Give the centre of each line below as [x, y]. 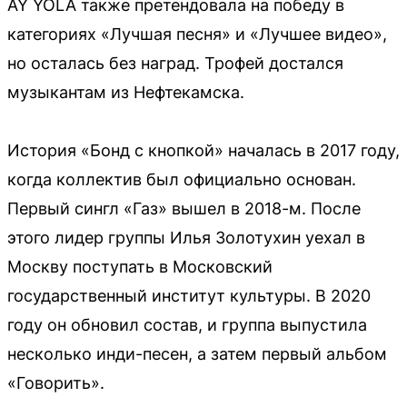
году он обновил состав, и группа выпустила [187, 324]
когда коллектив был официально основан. [182, 179]
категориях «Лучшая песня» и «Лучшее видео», [197, 34]
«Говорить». [56, 382]
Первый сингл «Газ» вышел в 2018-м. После [184, 208]
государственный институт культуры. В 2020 [189, 295]
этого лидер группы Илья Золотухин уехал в [186, 237]
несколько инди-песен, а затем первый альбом [197, 353]
